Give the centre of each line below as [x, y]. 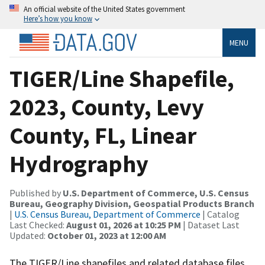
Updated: [28, 235]
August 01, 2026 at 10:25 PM [124, 224]
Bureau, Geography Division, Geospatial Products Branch [132, 203]
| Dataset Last [210, 224]
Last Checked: [38, 224]
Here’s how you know [58, 18]
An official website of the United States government [104, 9]
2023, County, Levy [107, 107]
